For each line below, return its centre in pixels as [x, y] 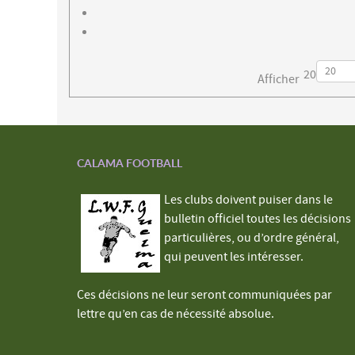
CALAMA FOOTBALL [130, 162]
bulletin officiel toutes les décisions [258, 218]
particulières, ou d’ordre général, [252, 237]
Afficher [278, 80]
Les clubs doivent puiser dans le [248, 199]
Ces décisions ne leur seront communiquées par [204, 294]
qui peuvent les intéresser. [234, 256]
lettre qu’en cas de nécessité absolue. [176, 313]
